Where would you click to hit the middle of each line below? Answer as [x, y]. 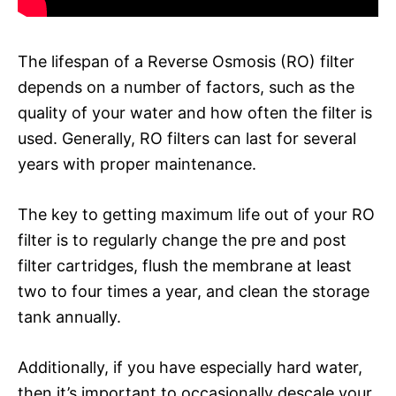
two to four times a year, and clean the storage [194, 291]
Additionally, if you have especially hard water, [190, 367]
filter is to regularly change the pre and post [182, 240]
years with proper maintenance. [137, 164]
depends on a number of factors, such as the [186, 87]
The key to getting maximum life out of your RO [196, 214]
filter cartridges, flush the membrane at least [185, 265]
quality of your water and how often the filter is [195, 112]
